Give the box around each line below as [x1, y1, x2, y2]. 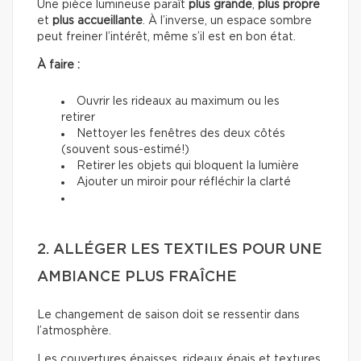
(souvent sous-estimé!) [61, 144, 189, 156]
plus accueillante [52, 15, 143, 27]
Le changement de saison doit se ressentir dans [37, 309, 300, 322]
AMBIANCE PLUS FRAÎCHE [37, 270, 237, 285]
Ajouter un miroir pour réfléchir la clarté [77, 176, 291, 189]
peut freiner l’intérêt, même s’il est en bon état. [37, 31, 296, 44]
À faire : [37, 60, 80, 72]
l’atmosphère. [37, 326, 111, 338]
